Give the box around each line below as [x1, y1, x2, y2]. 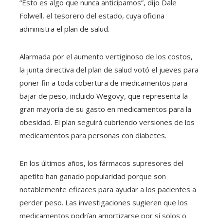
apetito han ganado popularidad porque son [19, 171, 166, 182]
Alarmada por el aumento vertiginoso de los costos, [19, 52, 193, 62]
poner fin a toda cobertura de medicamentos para [19, 78, 187, 88]
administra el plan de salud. [19, 24, 109, 34]
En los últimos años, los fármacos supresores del [19, 158, 183, 168]
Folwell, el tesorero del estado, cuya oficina [19, 11, 164, 21]
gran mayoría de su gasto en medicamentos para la [19, 104, 191, 114]
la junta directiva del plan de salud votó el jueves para [19, 65, 199, 75]
